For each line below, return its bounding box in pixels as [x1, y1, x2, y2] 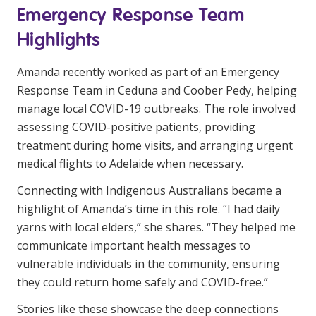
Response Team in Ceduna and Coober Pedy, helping [17, 83, 297, 98]
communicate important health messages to [17, 238, 250, 253]
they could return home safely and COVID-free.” [17, 274, 268, 290]
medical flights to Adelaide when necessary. [17, 156, 243, 171]
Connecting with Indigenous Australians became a [17, 183, 281, 198]
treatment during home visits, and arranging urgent [17, 138, 293, 153]
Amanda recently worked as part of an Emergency [17, 64, 279, 80]
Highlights [17, 28, 101, 50]
